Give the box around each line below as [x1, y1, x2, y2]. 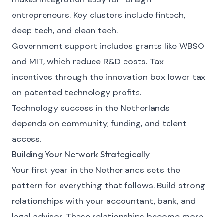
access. [12, 133, 41, 145]
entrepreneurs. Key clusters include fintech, [12, 9, 185, 21]
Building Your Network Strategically [12, 149, 150, 160]
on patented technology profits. [12, 87, 141, 98]
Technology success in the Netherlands [12, 102, 170, 114]
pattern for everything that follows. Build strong [12, 180, 205, 191]
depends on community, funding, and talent [12, 118, 186, 129]
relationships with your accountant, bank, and [12, 195, 196, 207]
